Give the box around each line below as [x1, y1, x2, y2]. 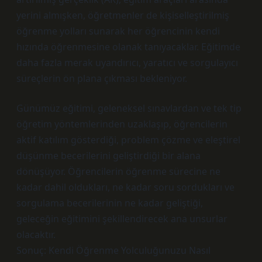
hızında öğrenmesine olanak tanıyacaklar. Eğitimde [16, 40, 240, 53]
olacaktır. [16, 228, 56, 241]
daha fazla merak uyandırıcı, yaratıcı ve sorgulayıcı [16, 56, 238, 69]
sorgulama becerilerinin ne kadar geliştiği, [16, 196, 203, 209]
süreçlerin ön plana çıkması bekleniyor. [16, 72, 187, 85]
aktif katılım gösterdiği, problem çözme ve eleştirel [16, 133, 240, 146]
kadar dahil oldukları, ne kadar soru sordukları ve [16, 181, 235, 194]
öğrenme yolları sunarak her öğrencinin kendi [16, 25, 220, 37]
